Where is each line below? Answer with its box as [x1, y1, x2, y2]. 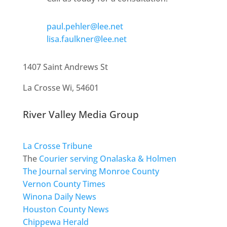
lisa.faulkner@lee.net [46, 33, 127, 45]
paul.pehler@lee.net [46, 21, 123, 32]
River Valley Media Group [22, 108, 139, 122]
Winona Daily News [22, 191, 96, 203]
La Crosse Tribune [22, 140, 92, 152]
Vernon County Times [22, 178, 105, 190]
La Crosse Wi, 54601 [22, 82, 99, 94]
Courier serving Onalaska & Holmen [39, 153, 176, 165]
